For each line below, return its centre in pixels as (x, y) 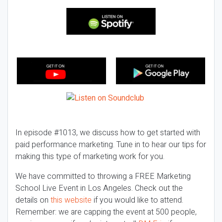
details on (33, 200)
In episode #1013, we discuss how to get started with (108, 133)
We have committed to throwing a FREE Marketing (103, 176)
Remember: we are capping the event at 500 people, (106, 212)
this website (71, 200)
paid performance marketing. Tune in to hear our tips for (111, 145)
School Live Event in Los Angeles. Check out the (99, 188)
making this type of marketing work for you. (90, 157)
